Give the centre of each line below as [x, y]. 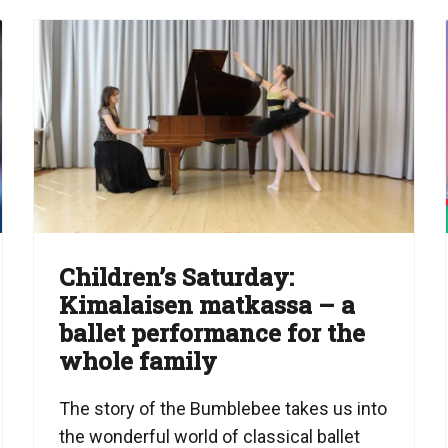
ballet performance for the [212, 333]
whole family [138, 361]
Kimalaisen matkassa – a [207, 305]
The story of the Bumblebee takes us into [223, 409]
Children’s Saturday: [177, 277]
